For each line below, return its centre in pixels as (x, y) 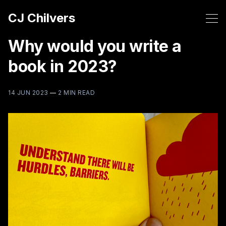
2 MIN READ (76, 93)
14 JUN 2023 (28, 93)
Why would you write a (95, 46)
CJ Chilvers (42, 18)
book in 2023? (63, 66)
